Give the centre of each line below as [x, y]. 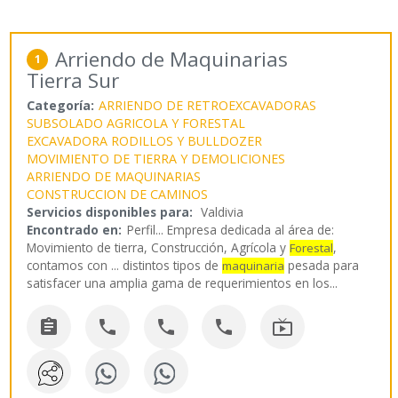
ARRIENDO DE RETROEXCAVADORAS [208, 106]
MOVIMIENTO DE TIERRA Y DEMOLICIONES [156, 159]
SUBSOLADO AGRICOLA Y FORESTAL [136, 123]
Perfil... [147, 230]
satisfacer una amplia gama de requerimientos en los [179, 283]
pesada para [322, 266]
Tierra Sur [73, 81]
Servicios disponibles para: [110, 212]
